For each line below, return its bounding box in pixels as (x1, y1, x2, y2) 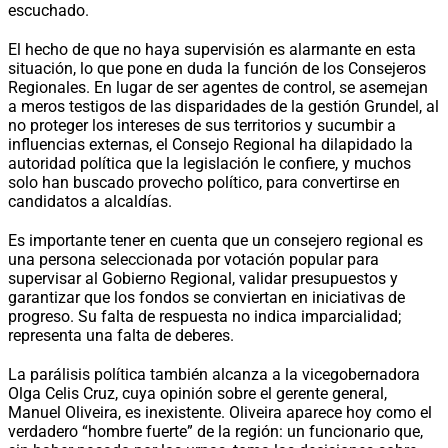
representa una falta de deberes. (8, 325, 234, 345)
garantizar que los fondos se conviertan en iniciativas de (8, 287, 405, 307)
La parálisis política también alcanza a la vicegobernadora (8, 364, 420, 384)
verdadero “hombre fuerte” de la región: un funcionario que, (8, 421, 423, 441)
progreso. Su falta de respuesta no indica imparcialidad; (8, 306, 401, 326)
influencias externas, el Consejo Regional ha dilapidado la (8, 134, 413, 154)
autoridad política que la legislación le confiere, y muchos (8, 153, 411, 173)
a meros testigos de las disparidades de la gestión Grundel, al (8, 96, 439, 116)
